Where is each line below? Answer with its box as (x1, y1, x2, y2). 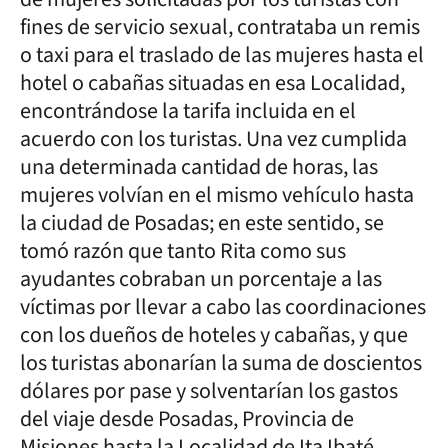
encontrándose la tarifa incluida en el (20, 94, 356, 127)
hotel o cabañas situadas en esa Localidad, (20, 66, 405, 99)
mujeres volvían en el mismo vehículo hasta (20, 178, 414, 211)
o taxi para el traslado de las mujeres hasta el (20, 38, 424, 71)
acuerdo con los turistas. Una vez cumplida (20, 122, 407, 155)
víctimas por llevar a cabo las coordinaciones (20, 290, 426, 323)
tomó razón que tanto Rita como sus (20, 234, 346, 267)
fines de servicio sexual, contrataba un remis (20, 10, 420, 43)
